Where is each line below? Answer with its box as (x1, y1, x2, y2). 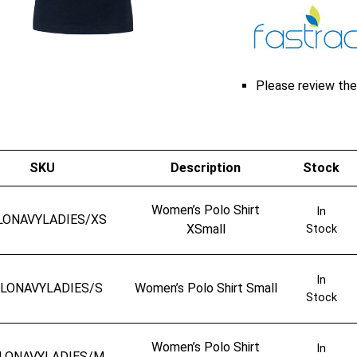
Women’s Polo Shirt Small (134, 280, 277, 296)
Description (171, 160, 241, 175)
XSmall (186, 222, 226, 237)
